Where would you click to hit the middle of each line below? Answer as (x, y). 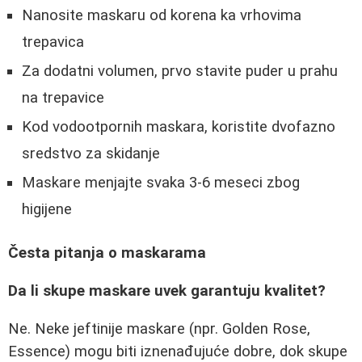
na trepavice (63, 97)
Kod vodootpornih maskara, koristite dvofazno (179, 126)
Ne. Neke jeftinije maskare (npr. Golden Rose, (159, 328)
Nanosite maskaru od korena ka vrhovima (162, 15)
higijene (47, 209)
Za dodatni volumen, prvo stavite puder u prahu (180, 71)
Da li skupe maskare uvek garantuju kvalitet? (167, 290)
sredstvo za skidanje (91, 153)
